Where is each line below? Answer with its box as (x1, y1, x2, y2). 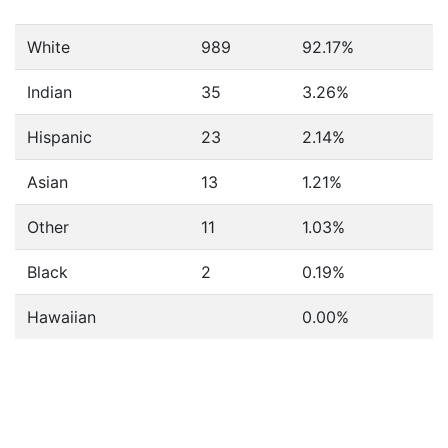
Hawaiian (27, 307, 96, 327)
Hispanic (27, 127, 92, 147)
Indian (27, 82, 72, 102)
